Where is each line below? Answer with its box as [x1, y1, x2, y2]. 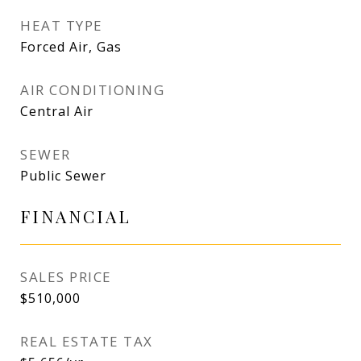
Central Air [20, 102, 93, 120]
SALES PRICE [20, 268, 112, 286]
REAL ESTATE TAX [20, 332, 153, 351]
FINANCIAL [20, 205, 131, 227]
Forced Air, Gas [20, 38, 122, 56]
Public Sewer [20, 167, 106, 185]
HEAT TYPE [20, 16, 103, 35]
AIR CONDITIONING [20, 81, 164, 99]
